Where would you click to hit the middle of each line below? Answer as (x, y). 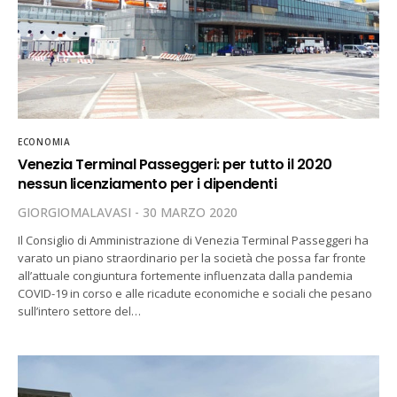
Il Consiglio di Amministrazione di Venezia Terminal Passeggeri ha (194, 241)
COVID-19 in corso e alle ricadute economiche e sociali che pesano (195, 294)
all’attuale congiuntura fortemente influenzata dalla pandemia (186, 276)
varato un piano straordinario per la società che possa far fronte (192, 258)
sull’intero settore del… (80, 311)
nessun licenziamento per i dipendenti (148, 184)
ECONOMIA (44, 142)
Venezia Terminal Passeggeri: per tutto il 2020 (175, 165)
